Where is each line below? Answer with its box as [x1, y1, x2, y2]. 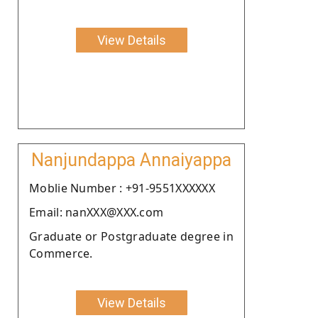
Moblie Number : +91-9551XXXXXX [29, 180, 215, 196]
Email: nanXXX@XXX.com [29, 204, 164, 220]
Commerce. [29, 245, 93, 261]
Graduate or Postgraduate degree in [29, 228, 234, 244]
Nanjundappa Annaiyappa [31, 149, 231, 170]
